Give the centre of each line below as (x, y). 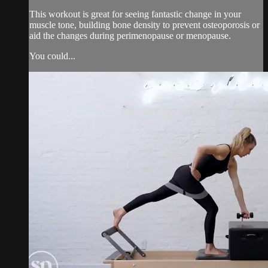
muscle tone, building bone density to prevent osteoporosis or (144, 25)
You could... (52, 56)
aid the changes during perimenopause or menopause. (130, 35)
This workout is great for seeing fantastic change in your (135, 14)
